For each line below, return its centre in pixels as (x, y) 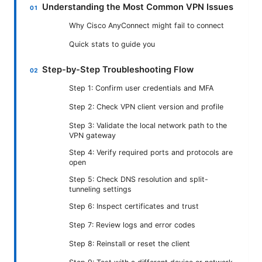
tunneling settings (100, 189)
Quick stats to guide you (112, 44)
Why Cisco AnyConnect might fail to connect (146, 26)
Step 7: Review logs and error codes (132, 225)
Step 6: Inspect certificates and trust (134, 206)
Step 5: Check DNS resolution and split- (139, 180)
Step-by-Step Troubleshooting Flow (118, 70)
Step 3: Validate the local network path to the (148, 126)
